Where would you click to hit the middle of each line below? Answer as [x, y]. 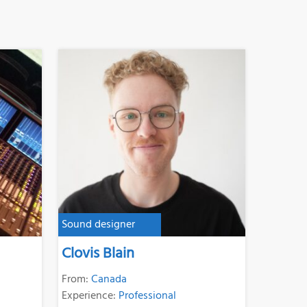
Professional [147, 296]
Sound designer [98, 224]
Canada [109, 279]
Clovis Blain [98, 254]
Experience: [90, 296]
